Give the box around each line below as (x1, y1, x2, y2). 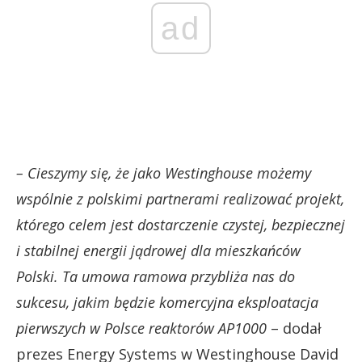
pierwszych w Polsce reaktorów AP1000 (16, 318, 267, 338)
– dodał (267, 318, 322, 338)
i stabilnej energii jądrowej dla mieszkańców (16, 240, 301, 260)
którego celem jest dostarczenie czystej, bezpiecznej (16, 214, 345, 234)
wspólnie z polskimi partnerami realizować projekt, (16, 188, 344, 208)
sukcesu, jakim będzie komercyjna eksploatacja (16, 292, 318, 312)
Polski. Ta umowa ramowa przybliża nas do (16, 266, 295, 286)
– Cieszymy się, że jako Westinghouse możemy (16, 162, 311, 183)
